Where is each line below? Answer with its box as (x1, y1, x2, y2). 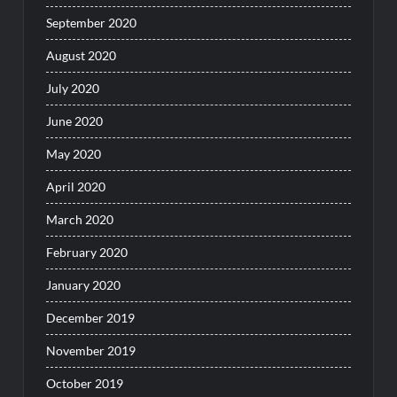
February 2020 (46, 245, 128, 261)
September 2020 (46, 15, 137, 31)
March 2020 (46, 212, 114, 228)
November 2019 (46, 343, 136, 359)
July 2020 (46, 81, 100, 97)
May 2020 (46, 146, 102, 162)
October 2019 (46, 376, 124, 392)
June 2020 (46, 113, 104, 129)
